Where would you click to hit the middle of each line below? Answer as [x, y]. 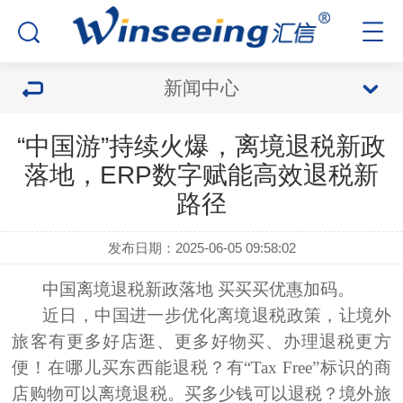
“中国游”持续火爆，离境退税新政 [201, 146]
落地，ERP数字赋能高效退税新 [201, 175]
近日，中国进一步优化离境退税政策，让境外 [217, 315]
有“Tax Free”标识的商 [309, 367]
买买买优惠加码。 [287, 289]
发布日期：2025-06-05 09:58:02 [201, 248]
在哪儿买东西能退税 [128, 367]
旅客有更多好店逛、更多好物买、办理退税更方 [201, 341]
